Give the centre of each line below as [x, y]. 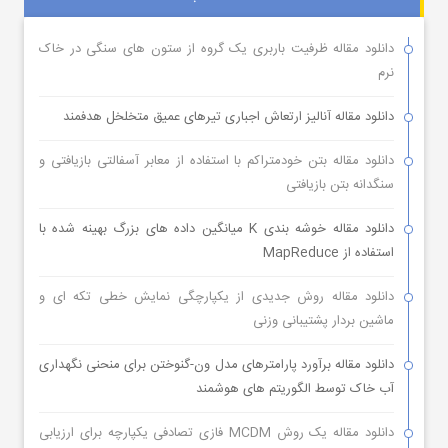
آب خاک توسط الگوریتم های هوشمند [295, 388]
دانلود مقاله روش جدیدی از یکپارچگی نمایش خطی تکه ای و [216, 296]
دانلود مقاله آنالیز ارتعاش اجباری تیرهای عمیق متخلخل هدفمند [228, 116]
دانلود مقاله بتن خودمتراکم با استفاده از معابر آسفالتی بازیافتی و [216, 160]
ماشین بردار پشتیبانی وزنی [323, 320]
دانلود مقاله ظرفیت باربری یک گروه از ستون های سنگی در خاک [216, 48]
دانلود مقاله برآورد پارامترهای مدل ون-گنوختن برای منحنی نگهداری [216, 364]
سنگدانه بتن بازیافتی [340, 184]
